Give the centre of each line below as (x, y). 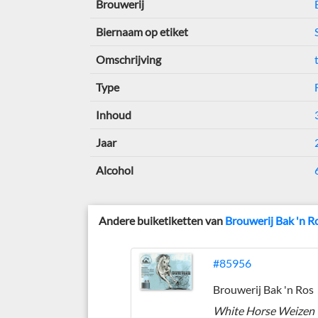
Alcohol (114, 170)
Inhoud (113, 115)
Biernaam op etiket (142, 32)
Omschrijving (128, 59)
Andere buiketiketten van (162, 220)
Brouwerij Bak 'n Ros (264, 289)
